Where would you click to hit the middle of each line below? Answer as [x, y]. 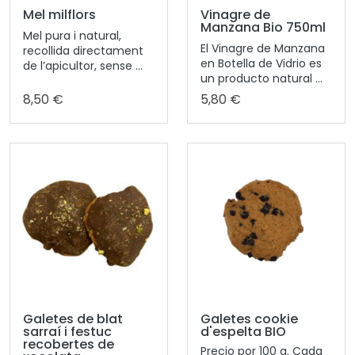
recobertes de [69, 344]
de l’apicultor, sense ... [83, 65]
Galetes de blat [73, 319]
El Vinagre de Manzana [263, 48]
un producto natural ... [261, 78]
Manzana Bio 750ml [263, 27]
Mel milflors [59, 14]
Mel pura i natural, [72, 35]
